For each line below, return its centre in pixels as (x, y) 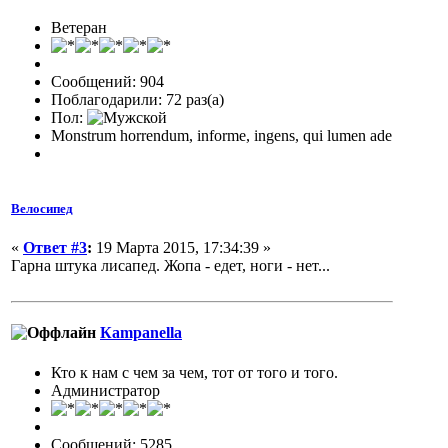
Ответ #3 (55, 248)
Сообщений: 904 (107, 81)
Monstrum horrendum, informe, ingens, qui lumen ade (221, 135)
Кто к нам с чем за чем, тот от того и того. (194, 372)
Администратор (105, 390)
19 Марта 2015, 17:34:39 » (181, 248)
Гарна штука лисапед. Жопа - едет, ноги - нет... (170, 266)
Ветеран (79, 27)
